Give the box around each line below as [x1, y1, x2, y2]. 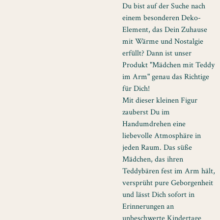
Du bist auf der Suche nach [122, 1, 205, 11]
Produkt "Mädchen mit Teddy [122, 60, 215, 70]
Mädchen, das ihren [122, 154, 183, 165]
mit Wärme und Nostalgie [122, 36, 203, 47]
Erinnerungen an [122, 201, 174, 212]
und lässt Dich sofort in [122, 190, 194, 200]
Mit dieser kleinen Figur [122, 95, 197, 106]
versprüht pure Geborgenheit [122, 178, 213, 188]
